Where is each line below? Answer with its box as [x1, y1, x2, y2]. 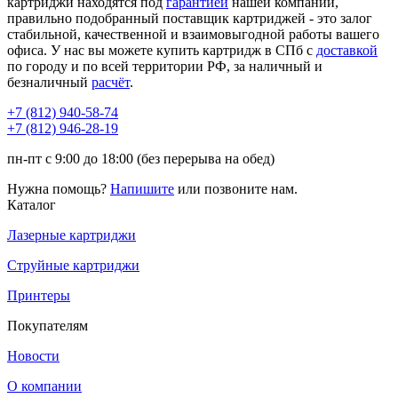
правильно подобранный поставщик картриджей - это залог [7, 10, 372, 26]
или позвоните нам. [174, 180, 298, 196]
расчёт [92, 74, 130, 90]
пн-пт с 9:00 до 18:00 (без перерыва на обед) [7, 150, 275, 166]
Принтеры [7, 287, 70, 303]
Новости [7, 347, 60, 363]
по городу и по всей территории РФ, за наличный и [7, 58, 322, 74]
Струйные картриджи [7, 257, 139, 273]
